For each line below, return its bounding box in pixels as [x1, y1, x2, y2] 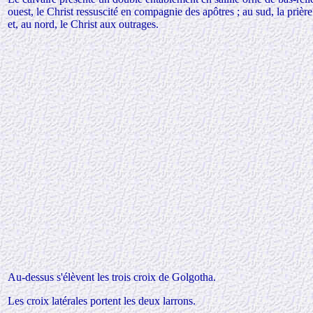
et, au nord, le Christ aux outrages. [8, 18, 159, 30]
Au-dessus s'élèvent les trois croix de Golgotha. [8, 271, 216, 283]
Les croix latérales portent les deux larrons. [8, 295, 196, 307]
